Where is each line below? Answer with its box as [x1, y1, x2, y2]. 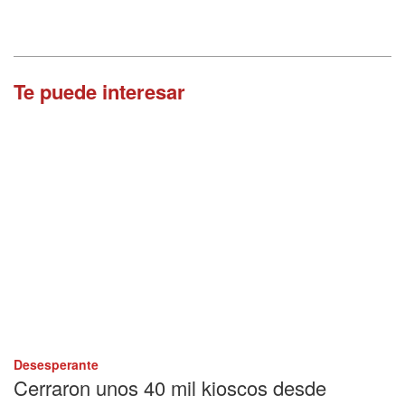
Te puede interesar [14, 77, 185, 107]
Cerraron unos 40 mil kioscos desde [14, 372, 326, 401]
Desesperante [14, 354, 99, 373]
